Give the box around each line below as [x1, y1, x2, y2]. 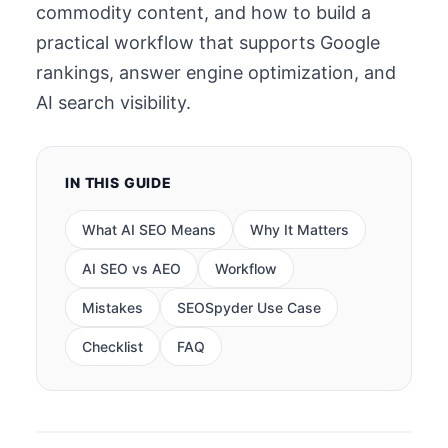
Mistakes [82, 299, 143, 317]
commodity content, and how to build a [36, 2, 371, 24]
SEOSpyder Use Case [177, 299, 321, 317]
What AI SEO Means [82, 221, 216, 239]
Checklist [82, 338, 143, 356]
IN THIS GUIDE [65, 174, 172, 192]
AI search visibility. [36, 92, 191, 114]
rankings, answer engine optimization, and [36, 62, 396, 84]
